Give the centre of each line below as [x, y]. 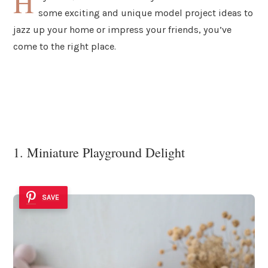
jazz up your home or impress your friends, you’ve [122, 29]
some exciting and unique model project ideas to [146, 13]
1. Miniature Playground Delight [99, 153]
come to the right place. [65, 46]
